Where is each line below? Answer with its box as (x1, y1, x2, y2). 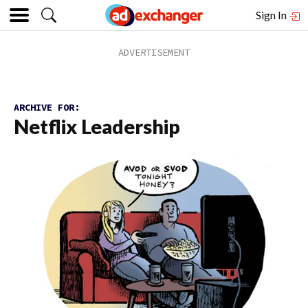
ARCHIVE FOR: (14, 101, 80, 113)
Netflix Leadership (14, 115, 180, 138)
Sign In (256, 8, 289, 21)
